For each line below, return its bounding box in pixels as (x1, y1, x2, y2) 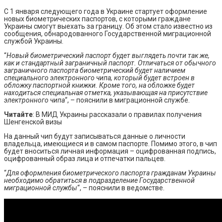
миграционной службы (4, 183, 77, 192)
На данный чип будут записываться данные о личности (4, 132, 185, 140)
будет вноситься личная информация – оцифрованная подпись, (4, 147, 216, 155)
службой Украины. (4, 37, 63, 45)
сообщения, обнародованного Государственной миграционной (4, 29, 211, 38)
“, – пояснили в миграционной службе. (65, 96, 190, 104)
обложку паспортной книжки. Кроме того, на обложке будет (4, 81, 195, 89)
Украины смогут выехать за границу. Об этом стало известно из (4, 22, 213, 30)
